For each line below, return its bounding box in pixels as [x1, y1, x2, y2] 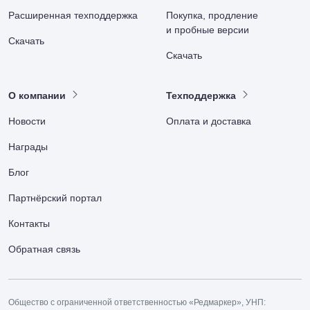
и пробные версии [166, 24, 249, 35]
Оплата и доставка [166, 116, 251, 127]
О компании [8, 90, 66, 101]
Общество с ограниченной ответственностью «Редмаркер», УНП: [8, 298, 266, 307]
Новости [8, 116, 46, 127]
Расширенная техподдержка [8, 9, 138, 21]
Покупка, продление [166, 9, 258, 21]
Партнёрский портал [8, 192, 102, 203]
